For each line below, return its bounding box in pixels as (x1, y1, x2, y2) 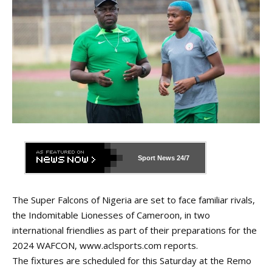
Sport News (138, 154, 175, 161)
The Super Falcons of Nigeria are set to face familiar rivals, (12, 194, 255, 206)
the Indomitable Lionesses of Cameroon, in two (12, 209, 210, 221)
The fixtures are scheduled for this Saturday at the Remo (12, 254, 251, 267)
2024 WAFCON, (12, 239, 80, 251)
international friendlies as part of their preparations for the (12, 224, 257, 236)
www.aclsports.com (80, 239, 161, 251)
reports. (161, 239, 198, 251)
